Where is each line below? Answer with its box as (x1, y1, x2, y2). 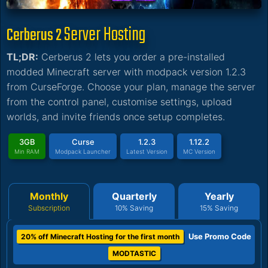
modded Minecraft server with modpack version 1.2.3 (7, 66, 246, 78)
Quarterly (111, 190, 157, 203)
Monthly (30, 190, 68, 203)
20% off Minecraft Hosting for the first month (21, 232, 179, 242)
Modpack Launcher (55, 148, 111, 156)
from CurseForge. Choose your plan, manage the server (7, 81, 255, 93)
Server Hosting (64, 20, 145, 51)
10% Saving (115, 203, 153, 213)
